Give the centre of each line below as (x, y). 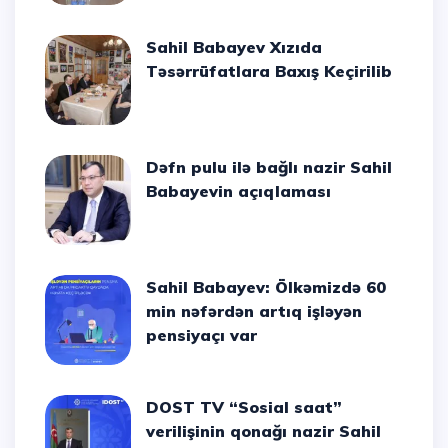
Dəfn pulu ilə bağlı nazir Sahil (153, 167)
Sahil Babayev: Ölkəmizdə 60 (152, 287)
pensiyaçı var (202, 335)
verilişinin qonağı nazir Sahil (264, 431)
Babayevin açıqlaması (239, 191)
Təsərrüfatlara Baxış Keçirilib (269, 71)
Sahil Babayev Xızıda (152, 47)
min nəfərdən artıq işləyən (254, 311)
